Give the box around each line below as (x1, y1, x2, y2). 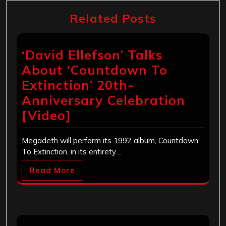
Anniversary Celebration (22, 92, 185, 108)
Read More (30, 165, 75, 176)
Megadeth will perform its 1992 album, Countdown (22, 136, 198, 146)
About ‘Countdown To (22, 62, 167, 78)
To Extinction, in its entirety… (22, 147, 121, 157)
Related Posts (70, 11, 156, 26)
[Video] (22, 107, 71, 124)
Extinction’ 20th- (22, 77, 134, 93)
